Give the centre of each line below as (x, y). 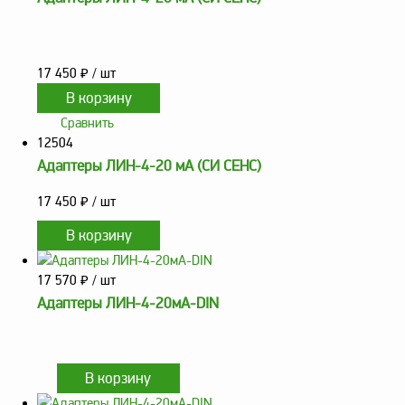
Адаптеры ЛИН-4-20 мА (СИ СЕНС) (149, 166)
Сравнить (87, 123)
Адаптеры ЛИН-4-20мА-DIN (128, 304)
